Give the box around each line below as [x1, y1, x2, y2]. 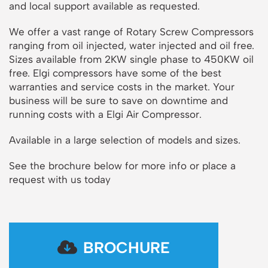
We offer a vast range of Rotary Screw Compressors [9, 26, 254, 38]
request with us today [9, 173, 111, 186]
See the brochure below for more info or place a [9, 160, 236, 172]
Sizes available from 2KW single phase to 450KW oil [9, 53, 254, 66]
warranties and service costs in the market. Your [9, 81, 234, 93]
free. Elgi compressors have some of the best [9, 67, 221, 80]
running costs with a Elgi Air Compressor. [9, 108, 202, 121]
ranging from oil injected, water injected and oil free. [9, 39, 254, 52]
